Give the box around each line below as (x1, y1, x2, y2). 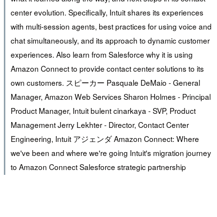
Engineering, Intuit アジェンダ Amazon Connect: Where (10, 133, 199, 144)
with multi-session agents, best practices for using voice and (10, 20, 212, 31)
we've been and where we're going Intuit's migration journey (10, 147, 211, 158)
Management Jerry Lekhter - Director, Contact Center (10, 119, 189, 130)
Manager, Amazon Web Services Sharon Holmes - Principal (10, 91, 211, 102)
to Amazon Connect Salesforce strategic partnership (10, 161, 186, 172)
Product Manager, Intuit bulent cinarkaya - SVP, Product (10, 105, 196, 116)
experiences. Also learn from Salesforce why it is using (10, 48, 193, 60)
